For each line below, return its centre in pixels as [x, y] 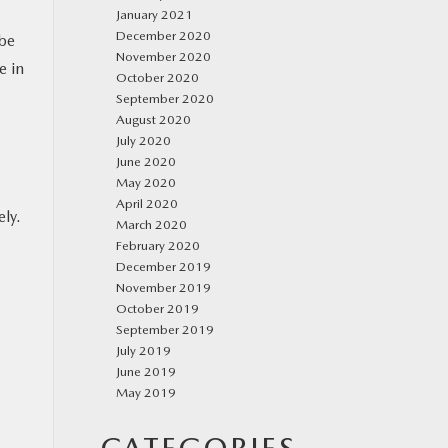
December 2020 [163, 35]
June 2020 [146, 161]
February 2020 [158, 245]
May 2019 [146, 392]
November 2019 [163, 287]
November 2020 [163, 56]
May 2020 [146, 182]
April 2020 [147, 203]
